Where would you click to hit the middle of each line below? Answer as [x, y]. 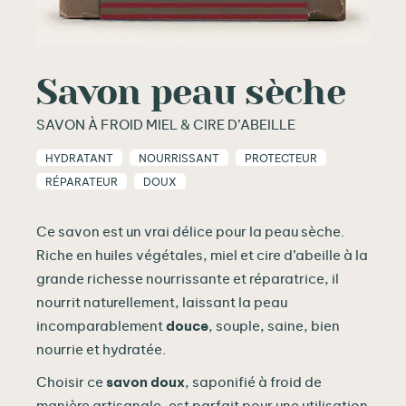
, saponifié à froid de [253, 383]
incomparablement [101, 327]
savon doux [145, 383]
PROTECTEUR [281, 159]
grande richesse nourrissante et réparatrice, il [188, 280]
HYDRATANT [79, 159]
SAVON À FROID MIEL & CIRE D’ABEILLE [166, 126]
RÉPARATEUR [82, 182]
